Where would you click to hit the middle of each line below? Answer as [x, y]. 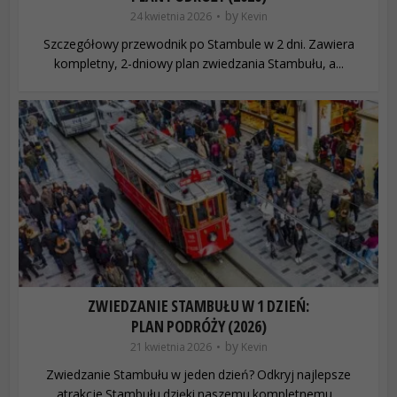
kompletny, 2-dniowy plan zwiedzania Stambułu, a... [198, 64]
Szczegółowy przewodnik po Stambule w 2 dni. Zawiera [198, 44]
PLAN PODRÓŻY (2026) [198, 327]
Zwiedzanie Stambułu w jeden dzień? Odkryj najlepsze [198, 375]
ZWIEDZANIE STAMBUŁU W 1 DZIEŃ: [198, 306]
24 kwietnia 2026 [171, 17]
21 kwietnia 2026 [171, 347]
